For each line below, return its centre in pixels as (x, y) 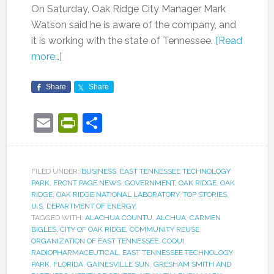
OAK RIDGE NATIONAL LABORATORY (117, 195)
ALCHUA (171, 218)
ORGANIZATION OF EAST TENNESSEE (94, 241)
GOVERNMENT (150, 183)
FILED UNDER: (56, 172)
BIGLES (43, 230)
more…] (46, 57)
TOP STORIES (205, 195)
